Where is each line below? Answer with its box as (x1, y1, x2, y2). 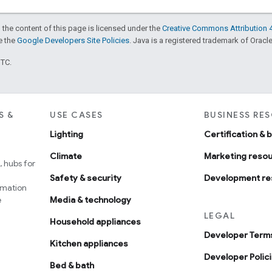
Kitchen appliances (50, 237, 129, 249)
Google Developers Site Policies (17, 35, 129, 45)
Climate (50, 150, 83, 161)
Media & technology (50, 194, 132, 205)
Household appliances (50, 216, 141, 227)
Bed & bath (50, 259, 95, 271)
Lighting (50, 128, 84, 140)
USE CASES (50, 109, 103, 120)
